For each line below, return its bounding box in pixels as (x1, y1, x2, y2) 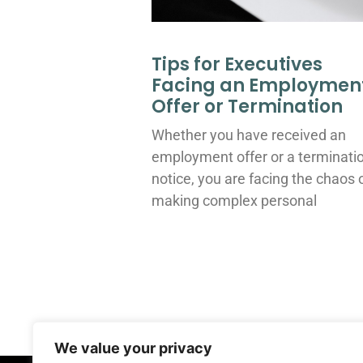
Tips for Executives (152, 52, 322, 78)
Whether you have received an (152, 126, 346, 144)
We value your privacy (54, 340, 212, 357)
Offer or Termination (152, 94, 343, 120)
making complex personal (152, 192, 317, 210)
